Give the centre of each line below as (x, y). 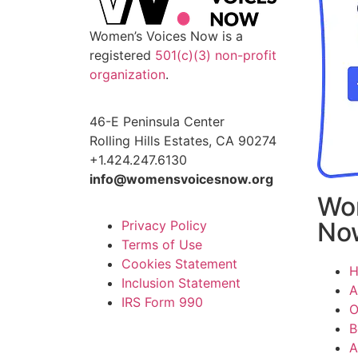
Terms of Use (162, 245)
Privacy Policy (164, 226)
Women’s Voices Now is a (166, 36)
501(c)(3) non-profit (216, 56)
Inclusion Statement (181, 283)
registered (122, 56)
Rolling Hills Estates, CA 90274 (183, 140)
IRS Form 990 (162, 302)
